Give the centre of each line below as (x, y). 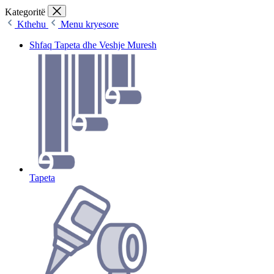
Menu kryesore (90, 24)
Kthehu (33, 24)
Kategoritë (25, 12)
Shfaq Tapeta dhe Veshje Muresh (93, 45)
